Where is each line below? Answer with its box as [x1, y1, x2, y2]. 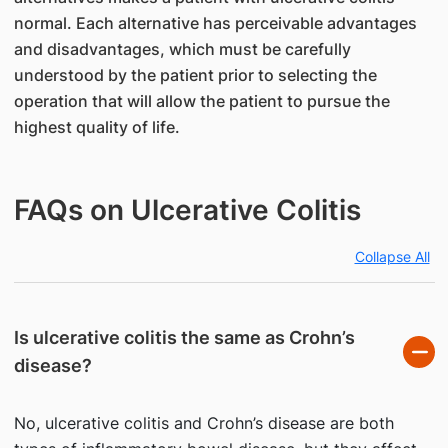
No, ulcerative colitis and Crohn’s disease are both [13, 413, 394, 433]
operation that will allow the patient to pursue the [13, 91, 390, 111]
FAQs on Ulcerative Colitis [13, 193, 361, 227]
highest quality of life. [13, 117, 180, 137]
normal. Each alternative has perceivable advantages [13, 13, 417, 33]
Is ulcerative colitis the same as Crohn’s [13, 327, 355, 348]
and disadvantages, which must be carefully [13, 39, 351, 59]
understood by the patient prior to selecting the [13, 65, 377, 85]
